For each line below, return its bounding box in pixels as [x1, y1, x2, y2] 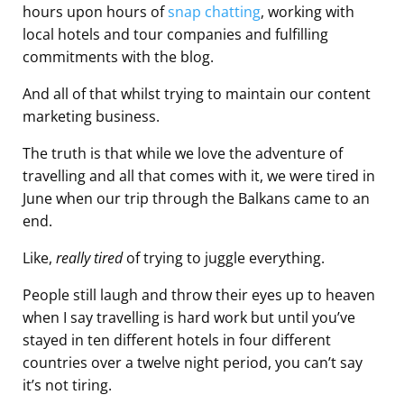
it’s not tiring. [23, 375, 112, 396]
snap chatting [168, 2, 261, 23]
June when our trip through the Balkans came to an [23, 188, 370, 209]
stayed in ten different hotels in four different [23, 330, 331, 351]
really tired [56, 248, 126, 269]
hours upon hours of [23, 2, 168, 23]
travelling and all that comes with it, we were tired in [23, 166, 375, 187]
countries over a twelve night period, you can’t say [23, 353, 363, 373]
